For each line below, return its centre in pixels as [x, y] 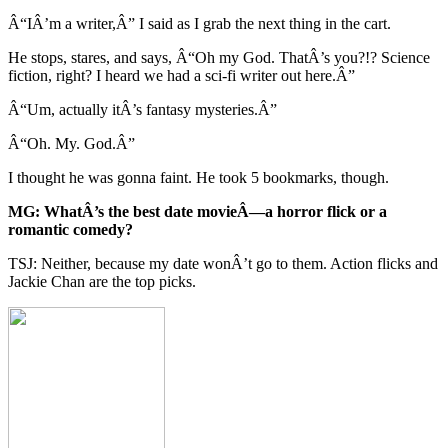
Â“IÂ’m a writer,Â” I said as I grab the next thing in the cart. [199, 24]
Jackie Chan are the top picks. [102, 282]
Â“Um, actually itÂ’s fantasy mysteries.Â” [142, 110]
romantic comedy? [70, 230]
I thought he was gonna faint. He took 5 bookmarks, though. [198, 178]
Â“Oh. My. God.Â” [71, 144]
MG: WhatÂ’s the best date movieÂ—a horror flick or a [197, 212]
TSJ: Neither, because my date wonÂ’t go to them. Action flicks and [223, 264]
